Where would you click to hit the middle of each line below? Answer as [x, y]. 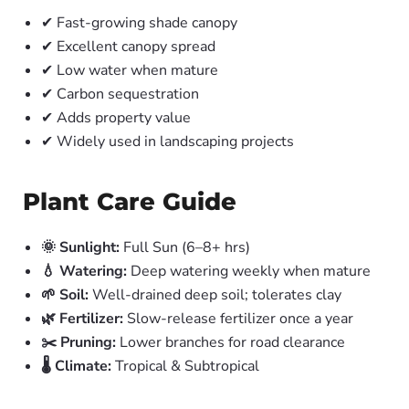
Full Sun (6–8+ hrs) [185, 247]
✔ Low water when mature [130, 70]
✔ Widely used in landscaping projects [168, 142]
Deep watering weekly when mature [249, 271]
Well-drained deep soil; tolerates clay [215, 295]
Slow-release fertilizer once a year [238, 319]
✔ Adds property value [116, 118]
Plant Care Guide [130, 202]
